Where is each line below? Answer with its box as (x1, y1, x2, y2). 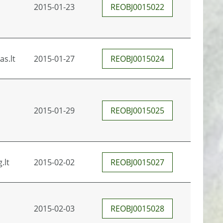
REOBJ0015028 (111, 203, 164, 214)
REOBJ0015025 (111, 105, 164, 116)
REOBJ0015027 (111, 157, 164, 168)
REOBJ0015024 (111, 53, 164, 64)
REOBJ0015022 (111, 1, 164, 12)
